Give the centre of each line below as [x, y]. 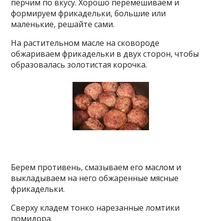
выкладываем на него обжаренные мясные [95, 178]
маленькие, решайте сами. [63, 24]
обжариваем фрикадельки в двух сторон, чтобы [105, 54]
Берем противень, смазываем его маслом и [96, 167]
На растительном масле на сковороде [85, 43]
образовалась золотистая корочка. [79, 65]
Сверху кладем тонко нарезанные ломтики [95, 208]
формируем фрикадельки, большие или [89, 13]
